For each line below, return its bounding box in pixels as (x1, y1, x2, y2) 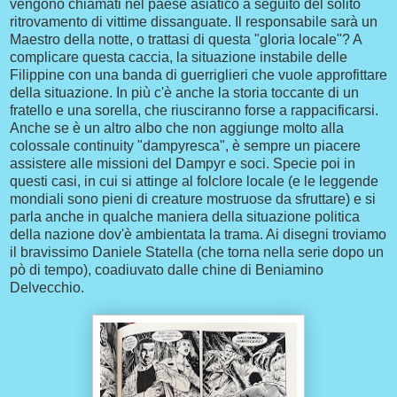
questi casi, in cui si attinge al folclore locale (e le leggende (10, 174, 378, 190)
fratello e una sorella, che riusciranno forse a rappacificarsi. (10, 103, 378, 119)
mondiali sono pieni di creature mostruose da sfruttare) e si (10, 191, 376, 207)
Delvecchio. (10, 280, 84, 296)
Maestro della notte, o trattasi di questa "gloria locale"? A (10, 32, 362, 48)
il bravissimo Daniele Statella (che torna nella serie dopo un (10, 245, 384, 261)
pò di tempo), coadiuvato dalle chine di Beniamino (10, 262, 323, 278)
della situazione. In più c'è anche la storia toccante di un (10, 85, 359, 101)
